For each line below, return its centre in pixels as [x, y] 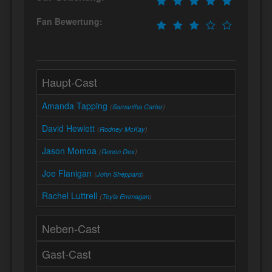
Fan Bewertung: [70, 22]
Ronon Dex [118, 152]
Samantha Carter [138, 107]
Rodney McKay [122, 129]
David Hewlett [68, 128]
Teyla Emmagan [126, 197]
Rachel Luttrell [70, 196]
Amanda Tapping [75, 106]
